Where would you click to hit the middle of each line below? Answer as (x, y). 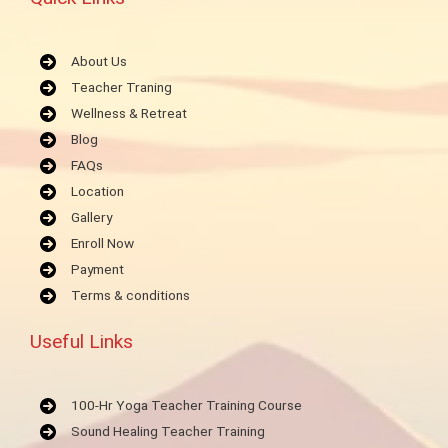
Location (97, 191)
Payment (97, 269)
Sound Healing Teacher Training (168, 431)
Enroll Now (102, 243)
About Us (99, 61)
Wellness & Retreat (129, 113)
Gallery (91, 217)
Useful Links (81, 342)
